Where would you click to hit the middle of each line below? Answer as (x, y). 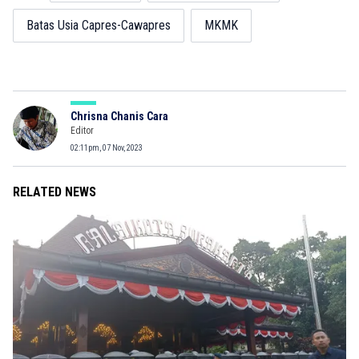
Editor (82, 130)
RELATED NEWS (54, 192)
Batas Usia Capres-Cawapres (99, 25)
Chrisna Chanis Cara (119, 116)
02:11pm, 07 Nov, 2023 (107, 147)
